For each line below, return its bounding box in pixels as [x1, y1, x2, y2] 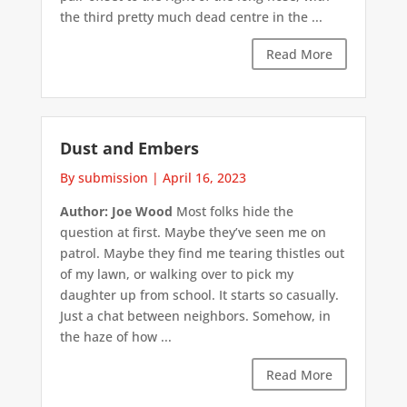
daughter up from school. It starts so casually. [59, 286, 339, 304]
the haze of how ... [59, 328, 172, 346]
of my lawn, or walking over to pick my [59, 265, 293, 283]
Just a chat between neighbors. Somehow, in [59, 307, 331, 325]
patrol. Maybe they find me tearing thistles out [59, 244, 344, 263]
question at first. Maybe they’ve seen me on [59, 223, 326, 242]
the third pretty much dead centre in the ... [59, 8, 323, 26]
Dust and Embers [59, 137, 199, 160]
